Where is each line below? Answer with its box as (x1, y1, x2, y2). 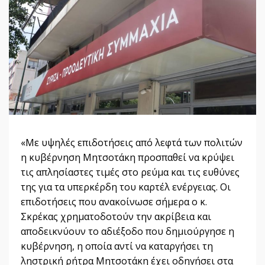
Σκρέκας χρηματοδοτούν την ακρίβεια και (21, 210, 211, 224)
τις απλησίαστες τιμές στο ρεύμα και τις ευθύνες (21, 166, 240, 179)
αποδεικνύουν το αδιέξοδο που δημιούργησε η (21, 225, 234, 238)
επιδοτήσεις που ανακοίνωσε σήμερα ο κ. (21, 195, 207, 209)
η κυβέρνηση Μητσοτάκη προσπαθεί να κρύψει (21, 151, 234, 164)
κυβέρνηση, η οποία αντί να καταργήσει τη (21, 240, 213, 253)
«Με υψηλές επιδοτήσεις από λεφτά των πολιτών (21, 136, 243, 150)
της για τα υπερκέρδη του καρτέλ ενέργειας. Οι (21, 180, 231, 194)
